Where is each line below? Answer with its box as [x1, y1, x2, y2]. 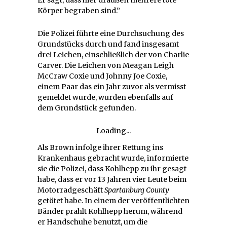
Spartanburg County [104, 185, 169, 195]
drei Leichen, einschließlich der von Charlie [37, 50, 189, 59]
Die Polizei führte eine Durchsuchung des [37, 28, 184, 38]
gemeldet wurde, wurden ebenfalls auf [37, 92, 173, 102]
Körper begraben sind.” [37, 6, 120, 15]
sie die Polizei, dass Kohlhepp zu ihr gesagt [37, 164, 186, 173]
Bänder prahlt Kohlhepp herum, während [37, 206, 182, 216]
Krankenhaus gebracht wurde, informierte [37, 153, 188, 163]
